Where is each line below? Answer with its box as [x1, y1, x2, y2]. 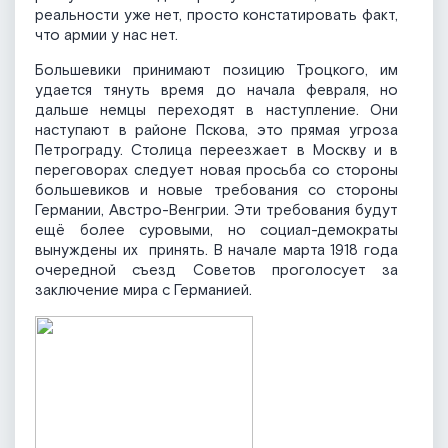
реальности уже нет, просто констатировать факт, [35, 6, 398, 26]
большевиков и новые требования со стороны [35, 181, 398, 201]
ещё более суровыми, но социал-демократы [35, 221, 398, 241]
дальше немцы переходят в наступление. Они [35, 101, 398, 121]
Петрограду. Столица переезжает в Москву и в [35, 141, 398, 161]
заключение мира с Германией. [35, 281, 252, 301]
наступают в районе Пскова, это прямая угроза [35, 121, 398, 141]
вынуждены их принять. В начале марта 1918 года [35, 241, 398, 261]
